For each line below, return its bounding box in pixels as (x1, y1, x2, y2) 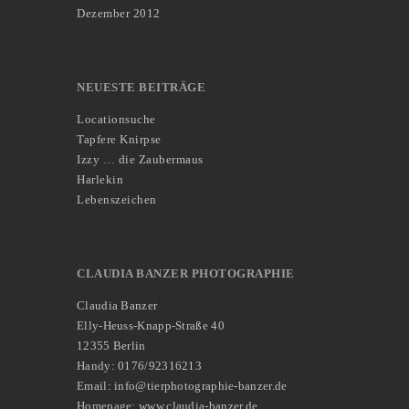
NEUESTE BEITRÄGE (77, 80, 205, 95)
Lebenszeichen (77, 193, 157, 207)
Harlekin (77, 173, 123, 187)
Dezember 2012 (77, 6, 161, 21)
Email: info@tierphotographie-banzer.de (77, 379, 288, 393)
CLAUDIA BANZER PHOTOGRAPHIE (77, 267, 295, 281)
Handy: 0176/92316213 (77, 359, 202, 373)
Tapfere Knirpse (77, 132, 162, 147)
